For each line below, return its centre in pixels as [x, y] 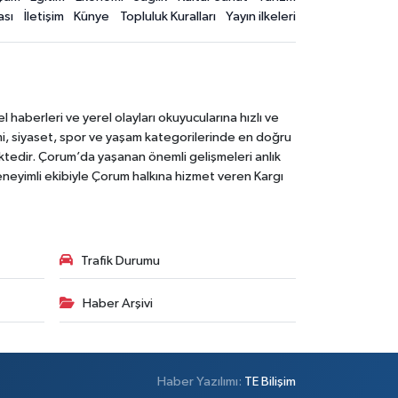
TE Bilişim [271, 381]
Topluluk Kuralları [167, 17]
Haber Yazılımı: [201, 381]
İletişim [44, 17]
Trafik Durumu [120, 260]
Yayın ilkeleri [261, 17]
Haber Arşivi [117, 303]
